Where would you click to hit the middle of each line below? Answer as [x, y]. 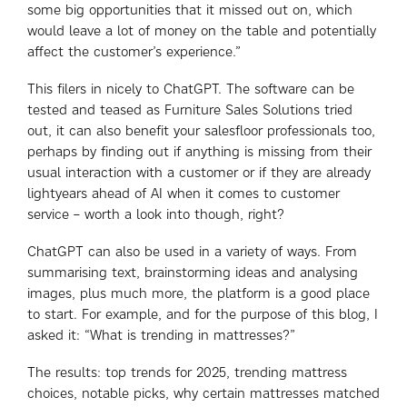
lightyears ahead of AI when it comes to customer [184, 193]
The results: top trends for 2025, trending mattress [187, 372]
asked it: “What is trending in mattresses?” [161, 335]
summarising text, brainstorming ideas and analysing [193, 272]
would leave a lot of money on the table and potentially [202, 30]
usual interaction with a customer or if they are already [199, 172]
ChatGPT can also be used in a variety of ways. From [192, 251]
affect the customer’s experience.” [134, 51]
